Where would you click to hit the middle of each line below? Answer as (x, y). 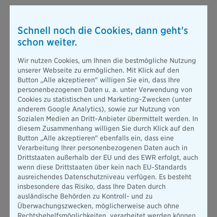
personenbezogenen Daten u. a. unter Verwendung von (105, 90)
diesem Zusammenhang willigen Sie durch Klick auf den (106, 128)
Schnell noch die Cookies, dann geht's (103, 31)
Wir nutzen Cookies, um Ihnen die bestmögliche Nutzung (107, 61)
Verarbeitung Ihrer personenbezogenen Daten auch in (102, 148)
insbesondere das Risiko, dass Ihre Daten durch (92, 186)
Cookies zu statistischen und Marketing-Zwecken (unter (104, 99)
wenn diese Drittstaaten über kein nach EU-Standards (102, 167)
